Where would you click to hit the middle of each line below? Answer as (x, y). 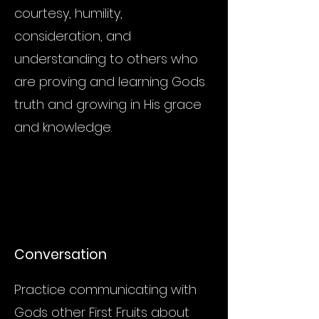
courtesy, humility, (68, 13)
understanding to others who (106, 59)
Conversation (61, 255)
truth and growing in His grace (108, 104)
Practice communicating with (105, 289)
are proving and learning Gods (110, 82)
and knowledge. (63, 127)
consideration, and (73, 36)
